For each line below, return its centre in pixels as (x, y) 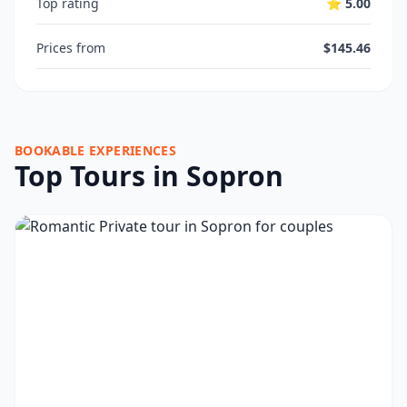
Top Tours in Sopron (149, 176)
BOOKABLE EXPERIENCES (95, 150)
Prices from (71, 48)
